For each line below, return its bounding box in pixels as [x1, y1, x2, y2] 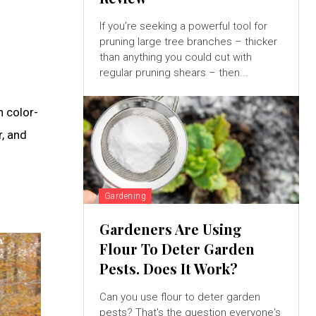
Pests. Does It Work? [99, 259, 238, 279]
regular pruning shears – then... [99, 66, 248, 80]
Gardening [104, 191, 147, 202]
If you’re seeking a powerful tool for [99, 20, 267, 33]
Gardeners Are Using [99, 219, 242, 239]
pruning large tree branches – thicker [99, 35, 277, 49]
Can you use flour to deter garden [99, 291, 260, 304]
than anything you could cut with [99, 51, 252, 64]
